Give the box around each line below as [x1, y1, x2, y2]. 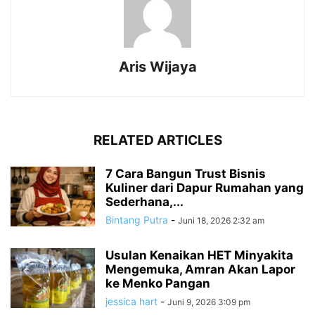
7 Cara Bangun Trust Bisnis [105, 167, 266, 181]
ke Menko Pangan [105, 276, 210, 291]
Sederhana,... [105, 195, 184, 210]
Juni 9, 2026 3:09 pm [167, 297, 250, 308]
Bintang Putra [105, 214, 168, 226]
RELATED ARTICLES [93, 132, 222, 149]
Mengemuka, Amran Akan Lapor [105, 262, 295, 277]
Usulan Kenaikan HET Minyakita [105, 248, 293, 263]
